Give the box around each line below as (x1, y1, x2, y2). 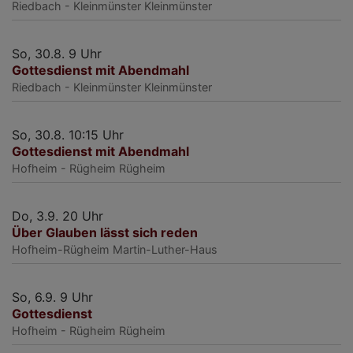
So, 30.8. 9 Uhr (12, 45, 102, 61)
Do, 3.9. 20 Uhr (12, 207, 103, 224)
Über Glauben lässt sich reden (12, 224, 198, 240)
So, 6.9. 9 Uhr (12, 288, 93, 305)
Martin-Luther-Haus (113, 242, 217, 256)
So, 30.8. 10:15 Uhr (12, 126, 124, 143)
